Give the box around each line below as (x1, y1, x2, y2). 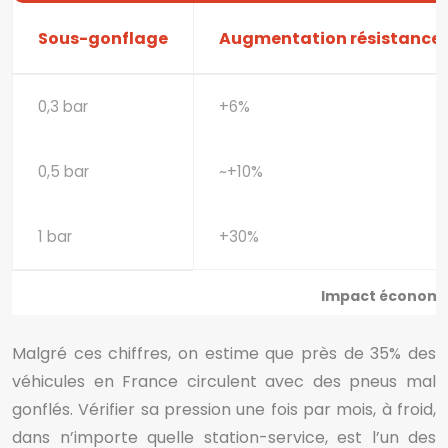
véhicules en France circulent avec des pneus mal (12, 370, 436, 393)
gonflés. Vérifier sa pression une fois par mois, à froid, (12, 398, 436, 421)
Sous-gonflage (38, 27, 168, 50)
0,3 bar (38, 96, 88, 117)
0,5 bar (38, 161, 89, 182)
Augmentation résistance (219, 27, 441, 50)
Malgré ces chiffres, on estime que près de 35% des (12, 342, 436, 365)
